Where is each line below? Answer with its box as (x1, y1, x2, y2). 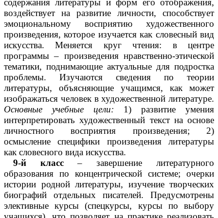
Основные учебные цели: (4, 104, 124, 115)
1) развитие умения (124, 104, 214, 115)
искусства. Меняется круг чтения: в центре (4, 40, 214, 51)
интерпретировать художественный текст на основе (4, 115, 214, 126)
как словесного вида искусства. (4, 147, 126, 158)
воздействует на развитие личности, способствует (4, 8, 214, 18)
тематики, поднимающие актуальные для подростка (4, 61, 214, 72)
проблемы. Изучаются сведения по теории (4, 72, 214, 83)
